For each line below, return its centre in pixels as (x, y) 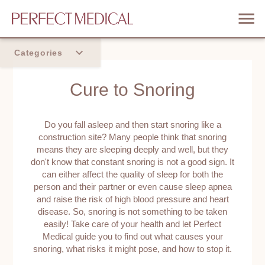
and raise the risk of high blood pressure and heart (132, 199)
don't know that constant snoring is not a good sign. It (132, 162)
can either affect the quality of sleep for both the (132, 174)
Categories (38, 53)
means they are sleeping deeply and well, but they (132, 149)
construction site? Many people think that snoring (132, 137)
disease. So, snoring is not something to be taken (132, 211)
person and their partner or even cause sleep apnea (132, 187)
